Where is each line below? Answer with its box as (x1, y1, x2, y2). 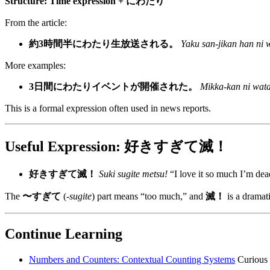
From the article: (5, 17, 67, 28)
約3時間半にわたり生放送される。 (29, 39, 178, 49)
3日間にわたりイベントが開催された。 (29, 81, 198, 92)
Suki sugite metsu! (99, 169, 168, 180)
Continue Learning (5, 225, 122, 242)
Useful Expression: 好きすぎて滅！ (5, 139, 228, 155)
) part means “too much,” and (92, 191, 206, 202)
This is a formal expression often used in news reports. (5, 103, 211, 114)
